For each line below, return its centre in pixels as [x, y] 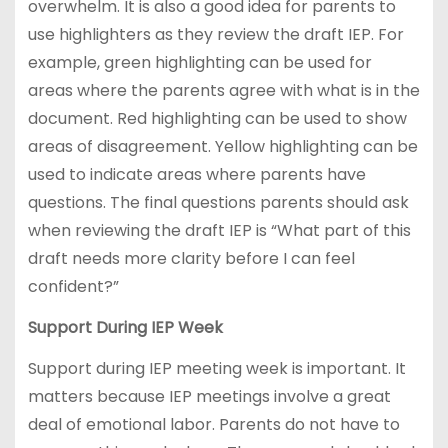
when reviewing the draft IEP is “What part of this [219, 231]
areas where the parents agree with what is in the [223, 91]
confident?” [73, 287]
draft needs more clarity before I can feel [191, 259]
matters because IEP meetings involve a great [209, 396]
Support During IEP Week [125, 327]
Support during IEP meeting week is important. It [216, 368]
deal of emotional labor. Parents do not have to [213, 424]
